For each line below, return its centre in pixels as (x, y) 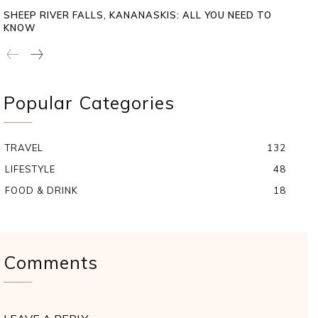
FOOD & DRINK (42, 190)
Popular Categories (89, 102)
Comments (51, 262)
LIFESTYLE (30, 169)
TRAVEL (24, 147)
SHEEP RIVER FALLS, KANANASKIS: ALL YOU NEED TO (138, 15)
